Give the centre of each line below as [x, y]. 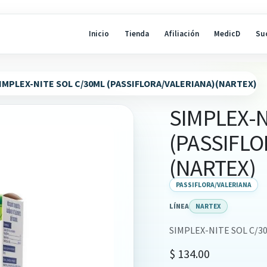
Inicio [99, 34]
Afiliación [181, 34]
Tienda [137, 34]
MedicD [227, 34]
